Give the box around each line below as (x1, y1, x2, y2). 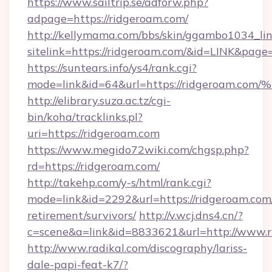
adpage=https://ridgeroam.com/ (27, 12, 188, 25)
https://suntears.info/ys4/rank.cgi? (27, 61, 197, 75)
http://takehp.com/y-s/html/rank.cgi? (27, 175, 211, 189)
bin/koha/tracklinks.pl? (27, 110, 143, 124)
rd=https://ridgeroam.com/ (27, 159, 160, 173)
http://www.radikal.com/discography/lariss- (27, 241, 247, 255)
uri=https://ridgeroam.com (27, 126, 160, 140)
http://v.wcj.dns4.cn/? (139, 208, 243, 222)
